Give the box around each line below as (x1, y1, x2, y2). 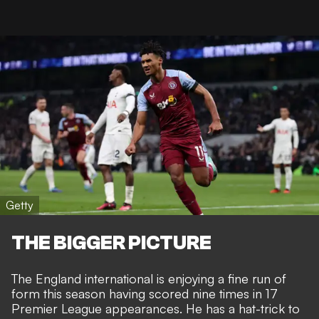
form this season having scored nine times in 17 (11, 286, 278, 302)
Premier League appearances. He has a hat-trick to (11, 300, 300, 317)
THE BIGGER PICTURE (11, 231, 211, 255)
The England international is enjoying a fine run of (11, 271, 286, 287)
